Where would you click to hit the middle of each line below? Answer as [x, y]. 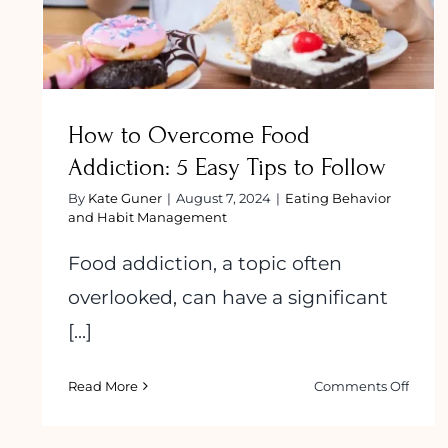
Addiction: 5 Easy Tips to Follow [227, 167]
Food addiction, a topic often [205, 263]
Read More [103, 385]
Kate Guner [125, 197]
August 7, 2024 [223, 197]
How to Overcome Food [189, 135]
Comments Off [362, 385]
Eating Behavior [338, 197]
